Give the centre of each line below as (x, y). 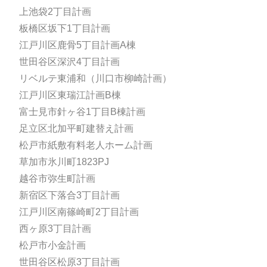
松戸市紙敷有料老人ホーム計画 (86, 145)
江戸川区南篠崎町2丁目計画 (79, 212)
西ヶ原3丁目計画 (55, 229)
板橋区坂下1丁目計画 (65, 29)
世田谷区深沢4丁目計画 (69, 62)
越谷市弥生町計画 (57, 179)
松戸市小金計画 (52, 246)
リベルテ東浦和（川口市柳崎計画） (95, 79)
